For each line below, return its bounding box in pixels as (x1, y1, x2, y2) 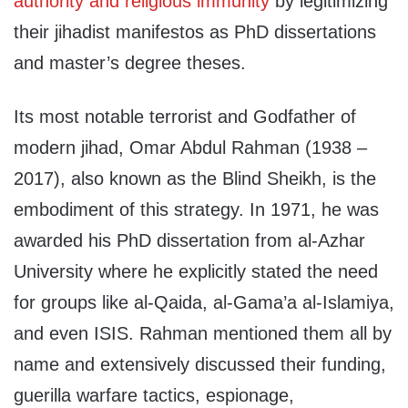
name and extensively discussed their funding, (14, 354, 386, 375)
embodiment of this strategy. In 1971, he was (14, 199, 379, 220)
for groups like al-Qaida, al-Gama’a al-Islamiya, (14, 292, 394, 313)
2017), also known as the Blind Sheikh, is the (14, 168, 376, 189)
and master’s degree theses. (14, 53, 246, 74)
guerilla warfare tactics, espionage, (14, 385, 294, 406)
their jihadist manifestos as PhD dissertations (14, 22, 376, 43)
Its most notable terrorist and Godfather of (14, 107, 356, 127)
